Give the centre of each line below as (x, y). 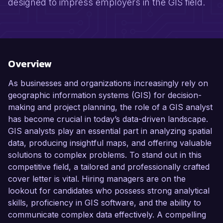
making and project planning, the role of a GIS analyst (110, 107)
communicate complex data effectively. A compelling (107, 215)
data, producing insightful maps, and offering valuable (110, 143)
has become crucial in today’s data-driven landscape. (108, 119)
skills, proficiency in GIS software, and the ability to (105, 203)
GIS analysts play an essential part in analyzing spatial (110, 131)
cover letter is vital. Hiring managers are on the (97, 179)
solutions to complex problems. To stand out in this (105, 155)
